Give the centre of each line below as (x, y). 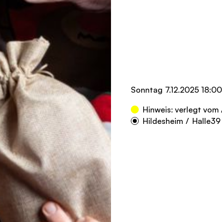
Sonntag (147, 90)
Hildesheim (163, 121)
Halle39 (206, 121)
